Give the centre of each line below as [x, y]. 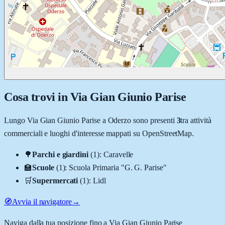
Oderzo [120, 120]
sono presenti [153, 120]
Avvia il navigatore [42, 201]
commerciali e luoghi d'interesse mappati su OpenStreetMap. [99, 133]
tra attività [196, 120]
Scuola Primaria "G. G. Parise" [118, 167]
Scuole [43, 167]
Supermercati [55, 180]
